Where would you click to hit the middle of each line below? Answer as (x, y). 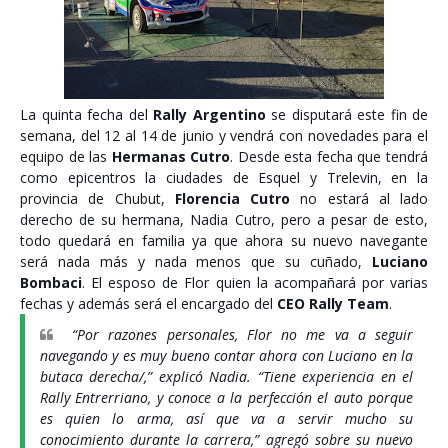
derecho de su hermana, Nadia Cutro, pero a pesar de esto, (224, 219)
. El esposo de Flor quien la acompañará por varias (255, 282)
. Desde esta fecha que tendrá (329, 156)
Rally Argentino (209, 114)
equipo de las (66, 156)
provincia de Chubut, (97, 198)
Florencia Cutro (232, 198)
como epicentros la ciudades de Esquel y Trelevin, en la (224, 177)
